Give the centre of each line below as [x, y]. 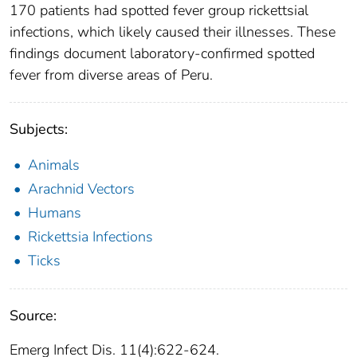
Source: [33, 315]
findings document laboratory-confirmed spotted [162, 53]
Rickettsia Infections [90, 236]
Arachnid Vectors [81, 188]
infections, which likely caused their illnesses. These [173, 31]
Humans [55, 212]
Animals [54, 165]
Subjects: [39, 129]
